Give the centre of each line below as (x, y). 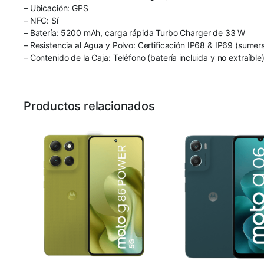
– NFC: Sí (41, 20)
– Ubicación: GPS (56, 8)
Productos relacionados (89, 106)
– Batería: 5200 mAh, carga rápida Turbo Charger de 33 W (135, 32)
